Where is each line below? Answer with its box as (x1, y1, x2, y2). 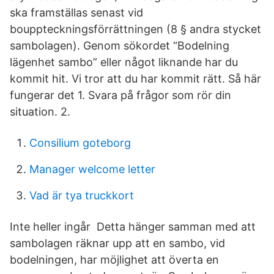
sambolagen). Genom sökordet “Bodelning (10, 39, 229, 52)
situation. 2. (10, 105, 70, 118)
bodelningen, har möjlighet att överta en (10, 253, 219, 266)
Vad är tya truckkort (29, 189, 134, 202)
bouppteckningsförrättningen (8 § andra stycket (10, 23, 261, 35)
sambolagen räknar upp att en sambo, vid (10, 237, 225, 250)
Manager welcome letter (29, 163, 155, 176)
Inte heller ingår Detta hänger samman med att (10, 220, 256, 233)
